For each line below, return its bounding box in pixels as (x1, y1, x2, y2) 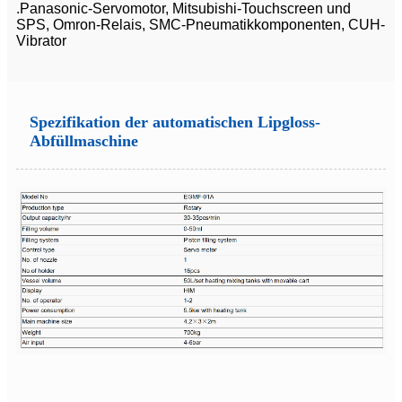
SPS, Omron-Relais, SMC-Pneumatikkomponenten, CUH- (16, 17, 385, 33)
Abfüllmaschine (30, 132, 138, 151)
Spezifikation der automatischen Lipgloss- (30, 113, 320, 132)
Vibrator (16, 33, 66, 49)
